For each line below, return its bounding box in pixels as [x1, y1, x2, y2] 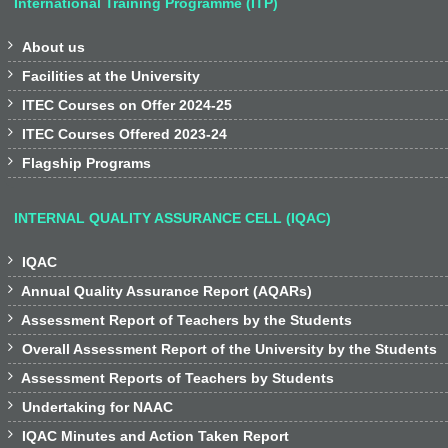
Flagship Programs [22, 155, 151, 171]
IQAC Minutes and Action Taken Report [18, 428, 289, 444]
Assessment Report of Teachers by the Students [18, 312, 352, 328]
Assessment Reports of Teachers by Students [18, 370, 334, 386]
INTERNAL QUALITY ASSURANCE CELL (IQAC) [14, 210, 331, 226]
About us [22, 39, 85, 55]
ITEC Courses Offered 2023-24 [22, 126, 227, 142]
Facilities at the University [22, 68, 200, 84]
